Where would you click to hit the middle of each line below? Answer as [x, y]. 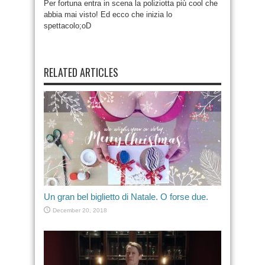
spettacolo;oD [67, 26]
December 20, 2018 [80, 210]
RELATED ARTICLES [81, 72]
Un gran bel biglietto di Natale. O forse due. [126, 197]
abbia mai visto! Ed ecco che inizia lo [108, 14]
